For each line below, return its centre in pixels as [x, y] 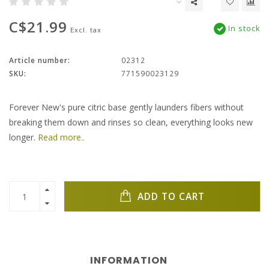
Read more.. [61, 138]
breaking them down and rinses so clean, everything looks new [131, 122]
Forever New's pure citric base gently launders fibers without [126, 107]
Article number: [40, 60]
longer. [23, 138]
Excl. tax [86, 30]
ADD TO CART [170, 196]
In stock [243, 29]
